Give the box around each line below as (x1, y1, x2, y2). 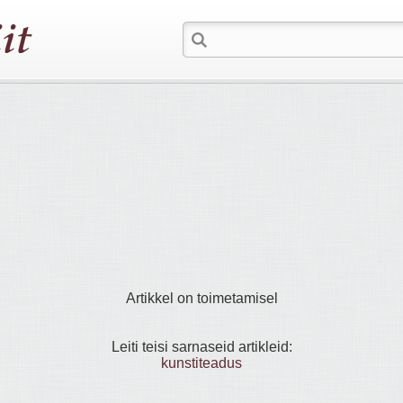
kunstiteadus (161, 355, 242, 371)
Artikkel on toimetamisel (125, 291, 278, 306)
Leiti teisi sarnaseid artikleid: (111, 339, 292, 354)
